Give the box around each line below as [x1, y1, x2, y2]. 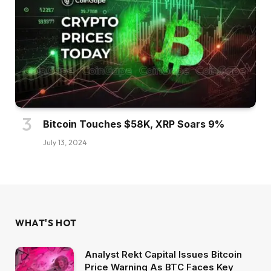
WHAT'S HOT [15, 217, 77, 229]
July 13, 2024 [43, 138, 87, 148]
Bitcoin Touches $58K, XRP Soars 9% [43, 118, 224, 131]
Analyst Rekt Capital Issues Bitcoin [85, 249, 242, 261]
